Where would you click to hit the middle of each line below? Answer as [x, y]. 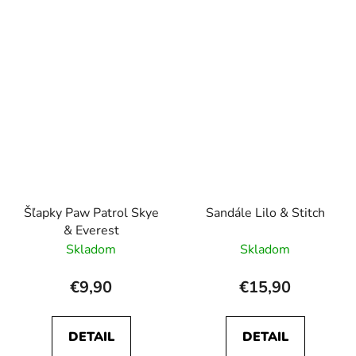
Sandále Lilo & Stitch [265, 213]
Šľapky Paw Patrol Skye [91, 213]
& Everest [91, 230]
